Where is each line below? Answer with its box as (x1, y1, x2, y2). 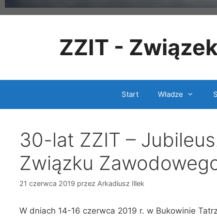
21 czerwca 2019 (19, 179, 75, 188)
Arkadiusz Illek (97, 179, 144, 188)
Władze (158, 89, 183, 99)
